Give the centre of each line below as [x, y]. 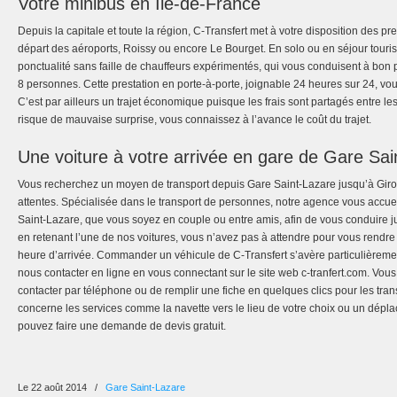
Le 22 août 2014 [54, 387]
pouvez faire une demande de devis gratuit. [122, 326]
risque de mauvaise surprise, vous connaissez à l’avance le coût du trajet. [195, 120]
